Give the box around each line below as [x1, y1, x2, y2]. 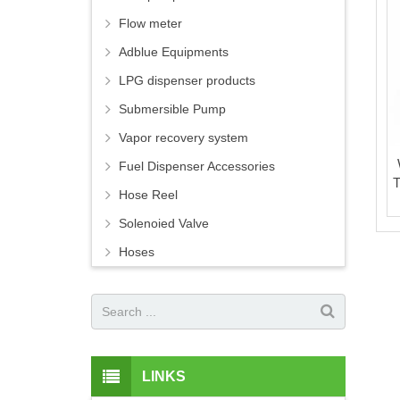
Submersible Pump [119, 102, 226, 117]
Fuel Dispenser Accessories [119, 159, 275, 174]
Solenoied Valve [119, 216, 209, 231]
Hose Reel [119, 187, 178, 203]
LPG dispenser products [119, 73, 255, 88]
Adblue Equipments [119, 45, 229, 60]
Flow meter [119, 16, 182, 31]
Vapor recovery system [119, 130, 248, 146]
